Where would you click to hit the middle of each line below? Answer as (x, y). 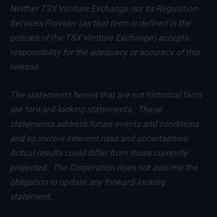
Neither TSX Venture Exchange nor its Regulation (103, 9)
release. (25, 67)
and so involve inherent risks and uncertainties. (100, 139)
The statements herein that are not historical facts (106, 95)
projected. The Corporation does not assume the (104, 168)
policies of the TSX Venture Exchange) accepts (99, 38)
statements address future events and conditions (104, 124)
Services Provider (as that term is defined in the (100, 23)
